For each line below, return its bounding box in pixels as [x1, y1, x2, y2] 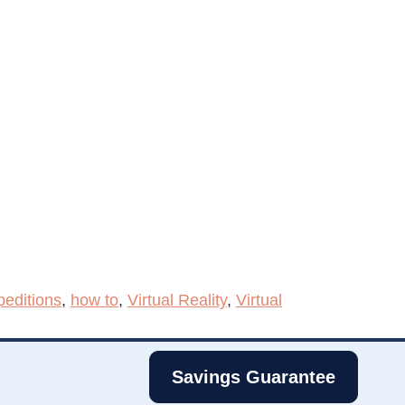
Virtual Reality [127, 290, 227, 309]
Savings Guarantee [171, 366, 335, 387]
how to [71, 290, 118, 309]
